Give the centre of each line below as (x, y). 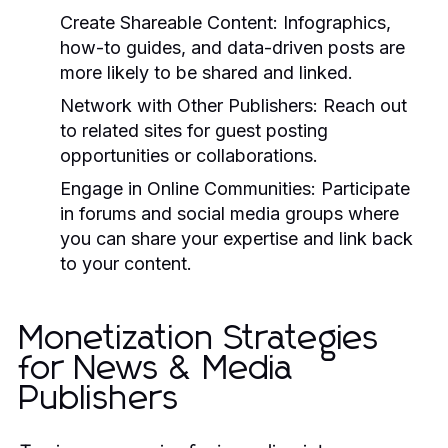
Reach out (362, 105)
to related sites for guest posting (194, 130)
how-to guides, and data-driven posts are (232, 47)
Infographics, (334, 22)
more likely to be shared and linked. (206, 72)
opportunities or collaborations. (189, 155)
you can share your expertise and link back (236, 238)
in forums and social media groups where (229, 213)
